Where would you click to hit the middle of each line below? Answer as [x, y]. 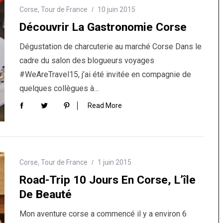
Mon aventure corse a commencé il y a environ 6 [103, 214]
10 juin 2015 [116, 9]
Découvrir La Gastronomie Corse [103, 27]
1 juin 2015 [114, 162]
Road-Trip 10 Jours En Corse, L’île [108, 180]
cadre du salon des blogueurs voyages [87, 60]
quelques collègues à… [59, 88]
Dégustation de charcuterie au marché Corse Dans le [111, 46]
